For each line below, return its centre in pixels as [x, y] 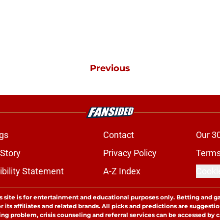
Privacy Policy [130, 153]
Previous [110, 68]
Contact [118, 135]
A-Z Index [122, 171]
